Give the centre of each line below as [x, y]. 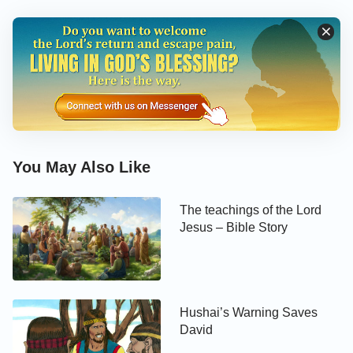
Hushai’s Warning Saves [249, 312]
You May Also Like [82, 167]
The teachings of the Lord [251, 210]
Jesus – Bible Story [234, 227]
